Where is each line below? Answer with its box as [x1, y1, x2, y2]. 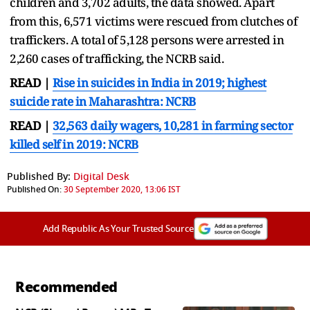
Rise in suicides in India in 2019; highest [52, 74, 266, 91]
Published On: [7, 183, 62, 196]
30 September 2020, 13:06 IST [64, 183, 181, 196]
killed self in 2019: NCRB [10, 136, 138, 152]
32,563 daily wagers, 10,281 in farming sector [52, 117, 293, 134]
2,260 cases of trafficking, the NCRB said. [10, 50, 224, 66]
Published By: [7, 169, 71, 184]
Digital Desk [73, 169, 129, 184]
